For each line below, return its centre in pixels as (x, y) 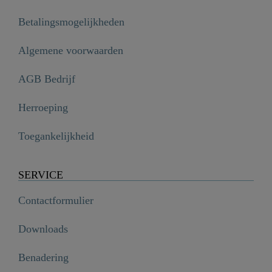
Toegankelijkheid (56, 136)
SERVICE (41, 175)
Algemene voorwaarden (71, 50)
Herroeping (43, 107)
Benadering (43, 257)
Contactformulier (56, 200)
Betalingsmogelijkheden (71, 22)
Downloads (43, 229)
